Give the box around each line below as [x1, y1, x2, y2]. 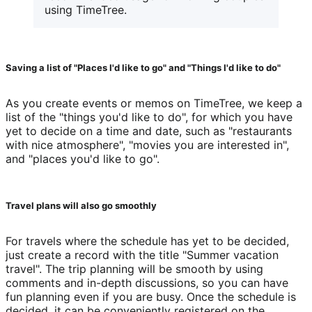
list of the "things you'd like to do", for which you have [6, 109, 292, 124]
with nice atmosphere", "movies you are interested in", [6, 137, 289, 152]
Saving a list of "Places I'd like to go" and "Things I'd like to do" [6, 61, 281, 73]
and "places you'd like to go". [6, 151, 159, 166]
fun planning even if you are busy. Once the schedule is [6, 289, 296, 304]
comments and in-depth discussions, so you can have [6, 275, 288, 290]
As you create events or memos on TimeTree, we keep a [6, 95, 302, 110]
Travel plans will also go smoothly [6, 199, 157, 211]
